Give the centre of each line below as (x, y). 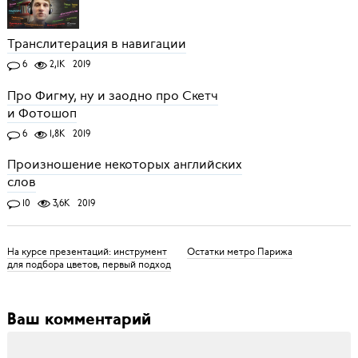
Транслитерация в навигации (96, 44)
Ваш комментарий (79, 320)
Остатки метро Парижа (239, 252)
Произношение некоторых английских (124, 165)
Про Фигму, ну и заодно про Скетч (112, 95)
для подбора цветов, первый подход (89, 265)
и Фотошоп (42, 113)
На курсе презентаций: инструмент (87, 252)
